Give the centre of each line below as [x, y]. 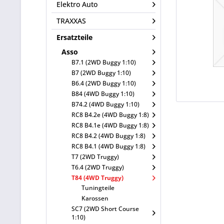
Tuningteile [98, 187]
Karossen [95, 198]
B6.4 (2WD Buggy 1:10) [104, 83]
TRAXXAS [71, 21]
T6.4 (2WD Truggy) [98, 167]
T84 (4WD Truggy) [97, 177]
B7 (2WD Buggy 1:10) [101, 72]
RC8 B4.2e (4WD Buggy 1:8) [110, 114]
